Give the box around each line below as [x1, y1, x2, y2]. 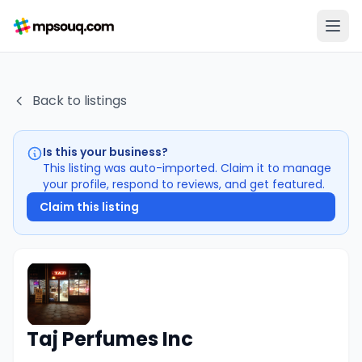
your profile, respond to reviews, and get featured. [43, 176, 325, 192]
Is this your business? [43, 144, 168, 160]
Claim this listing [40, 199, 139, 215]
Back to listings [32, 91, 127, 110]
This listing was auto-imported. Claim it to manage [43, 160, 331, 176]
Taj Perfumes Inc [27, 326, 193, 352]
